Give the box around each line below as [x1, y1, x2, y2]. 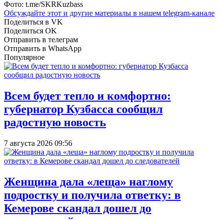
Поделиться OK [4, 26, 57, 35]
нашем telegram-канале [139, 8, 215, 17]
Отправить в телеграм [4, 35, 78, 44]
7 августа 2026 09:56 [4, 138, 72, 147]
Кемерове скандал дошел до [4, 201, 151, 215]
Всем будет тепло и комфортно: [4, 89, 171, 102]
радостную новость [4, 115, 106, 129]
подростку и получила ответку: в [4, 188, 181, 201]
